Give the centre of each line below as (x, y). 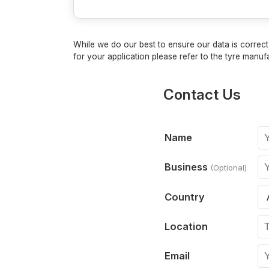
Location (186, 226)
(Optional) (228, 167)
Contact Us (202, 94)
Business (187, 167)
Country (185, 197)
